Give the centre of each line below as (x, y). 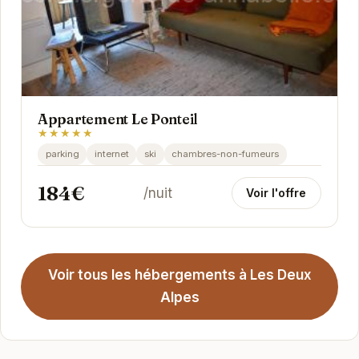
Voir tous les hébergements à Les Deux (179, 275)
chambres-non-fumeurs (226, 153)
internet (111, 153)
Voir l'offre (276, 193)
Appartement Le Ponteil (118, 119)
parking (62, 153)
